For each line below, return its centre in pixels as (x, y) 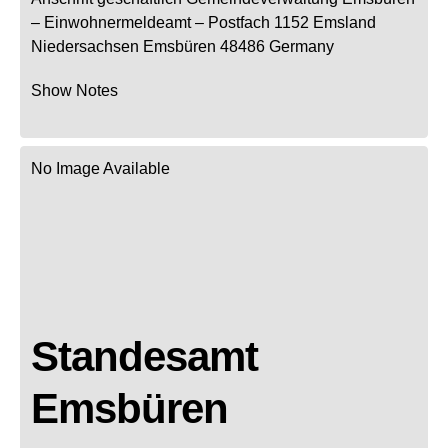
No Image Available (100, 168)
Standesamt (144, 356)
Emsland (344, 22)
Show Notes (74, 90)
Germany (301, 46)
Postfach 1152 (258, 22)
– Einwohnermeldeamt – (117, 22)
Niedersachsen (85, 46)
